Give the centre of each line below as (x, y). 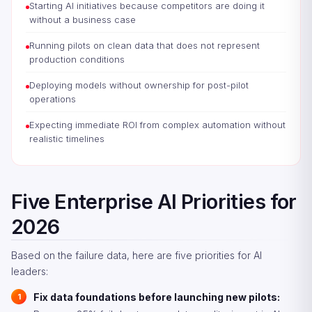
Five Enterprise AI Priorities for (154, 202)
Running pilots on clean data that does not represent (145, 45)
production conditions (77, 59)
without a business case (83, 19)
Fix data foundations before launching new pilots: (157, 297)
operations (53, 99)
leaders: (30, 271)
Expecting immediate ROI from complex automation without (157, 125)
